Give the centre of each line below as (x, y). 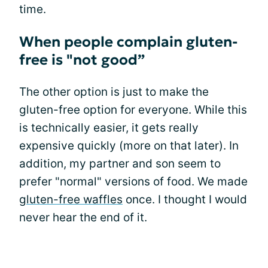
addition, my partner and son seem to (120, 164)
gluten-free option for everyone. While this (133, 110)
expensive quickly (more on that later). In (129, 146)
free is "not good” (82, 60)
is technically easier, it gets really (109, 128)
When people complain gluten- (128, 42)
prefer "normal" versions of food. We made (133, 182)
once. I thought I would (185, 200)
